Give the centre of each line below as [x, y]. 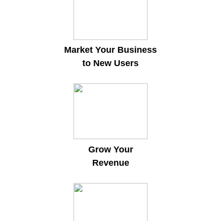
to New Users [110, 63]
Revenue [110, 163]
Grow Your [110, 149]
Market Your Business [110, 50]
